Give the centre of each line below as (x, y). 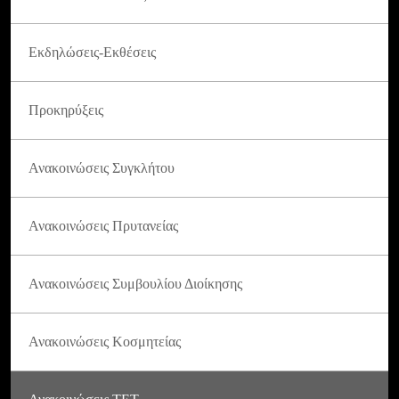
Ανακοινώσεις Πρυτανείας (103, 225)
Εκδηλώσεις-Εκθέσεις (92, 52)
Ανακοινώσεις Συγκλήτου (102, 167)
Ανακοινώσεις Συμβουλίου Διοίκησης (135, 283)
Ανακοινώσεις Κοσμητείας (105, 341)
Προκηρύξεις (66, 110)
